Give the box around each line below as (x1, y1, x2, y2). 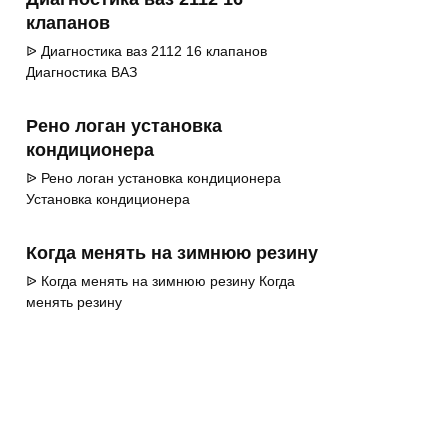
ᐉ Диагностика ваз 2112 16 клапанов (26, 43, 267, 60)
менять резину (26, 294, 122, 311)
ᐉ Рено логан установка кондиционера (26, 170, 281, 187)
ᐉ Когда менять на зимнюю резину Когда (26, 273, 295, 290)
